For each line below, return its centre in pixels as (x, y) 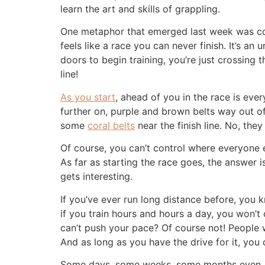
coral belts (111, 125)
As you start (88, 97)
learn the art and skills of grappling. (140, 9)
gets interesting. (98, 177)
